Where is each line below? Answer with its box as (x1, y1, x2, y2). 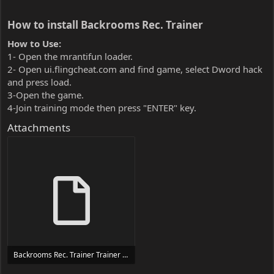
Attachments (7, 120, 70, 135)
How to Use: (7, 37, 61, 50)
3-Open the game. (7, 88, 84, 101)
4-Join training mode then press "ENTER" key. (7, 101, 196, 114)
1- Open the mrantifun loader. (7, 50, 133, 62)
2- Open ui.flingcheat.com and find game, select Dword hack (7, 62, 262, 75)
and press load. (7, 75, 72, 88)
